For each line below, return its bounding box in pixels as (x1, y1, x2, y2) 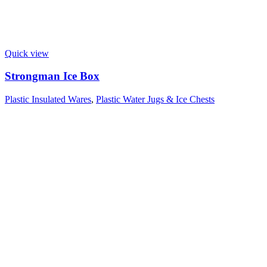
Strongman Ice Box (5, 70, 100, 83)
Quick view (5, 48, 49, 58)
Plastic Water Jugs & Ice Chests (96, 94, 215, 105)
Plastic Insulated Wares (5, 94, 91, 105)
